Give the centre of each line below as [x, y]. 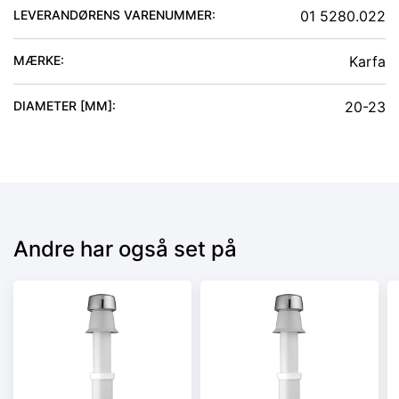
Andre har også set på [125, 248]
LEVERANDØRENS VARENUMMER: [114, 14]
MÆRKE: [39, 60]
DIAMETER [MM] [63, 105]
